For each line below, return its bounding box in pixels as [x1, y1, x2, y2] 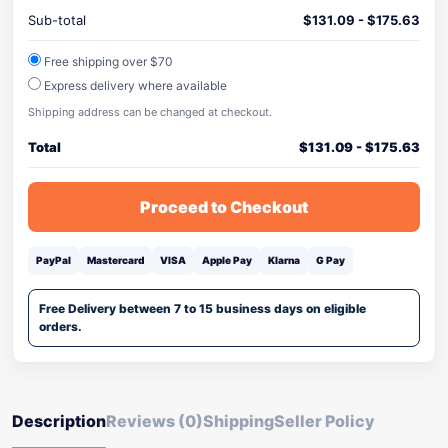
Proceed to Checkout [140, 197, 308, 217]
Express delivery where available [41, 78, 227, 93]
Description [12, 411, 106, 431]
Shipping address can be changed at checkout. [28, 105, 272, 119]
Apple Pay [202, 254, 252, 266]
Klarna [268, 254, 300, 266]
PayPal [36, 254, 71, 266]
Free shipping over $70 [41, 54, 173, 69]
